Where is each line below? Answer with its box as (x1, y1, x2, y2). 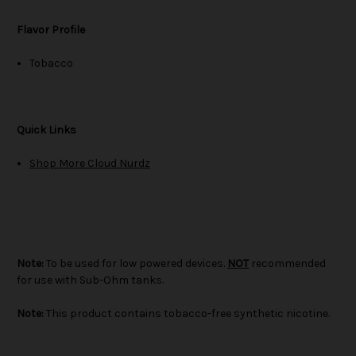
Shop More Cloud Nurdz (29, 157, 151, 171)
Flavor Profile (17, 23, 85, 37)
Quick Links (17, 123, 76, 137)
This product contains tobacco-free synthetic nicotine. (44, 307, 330, 321)
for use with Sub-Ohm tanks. (17, 273, 164, 288)
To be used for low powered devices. (44, 257, 227, 271)
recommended (249, 257, 326, 271)
